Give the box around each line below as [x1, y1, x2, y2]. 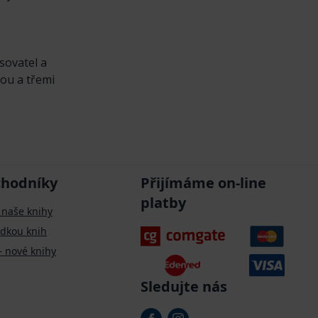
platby [140, 193, 186, 213]
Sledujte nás [140, 276, 227, 296]
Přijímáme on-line [140, 173, 266, 193]
